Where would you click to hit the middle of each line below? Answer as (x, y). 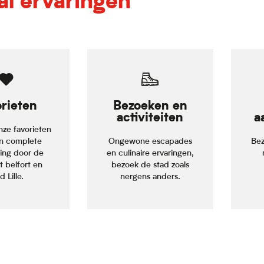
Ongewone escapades (150, 141)
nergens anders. (150, 177)
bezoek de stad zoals (150, 165)
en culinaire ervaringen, (150, 153)
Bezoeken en (150, 106)
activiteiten (150, 118)
